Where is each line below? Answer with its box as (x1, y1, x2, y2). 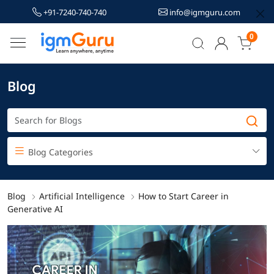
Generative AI (7, 202, 63, 215)
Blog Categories (26, 146, 93, 158)
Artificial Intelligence (39, 190, 125, 202)
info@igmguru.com (168, 7, 240, 18)
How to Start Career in (138, 190, 229, 202)
